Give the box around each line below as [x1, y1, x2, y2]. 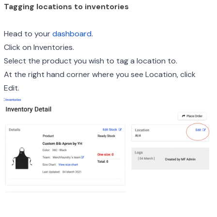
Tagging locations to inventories [4, 1, 129, 12]
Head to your [4, 29, 52, 39]
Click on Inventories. [4, 42, 74, 52]
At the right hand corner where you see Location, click [4, 69, 196, 79]
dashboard [52, 29, 92, 39]
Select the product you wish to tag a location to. [4, 56, 177, 66]
